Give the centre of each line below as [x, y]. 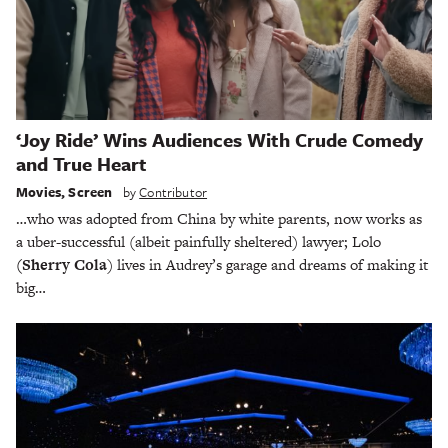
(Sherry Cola [61, 264]
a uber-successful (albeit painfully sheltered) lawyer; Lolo [198, 241]
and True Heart [81, 164]
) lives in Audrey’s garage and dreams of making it [267, 264]
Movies [38, 191]
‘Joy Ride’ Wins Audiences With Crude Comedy [219, 140]
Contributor [173, 191]
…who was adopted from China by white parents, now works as [219, 218]
